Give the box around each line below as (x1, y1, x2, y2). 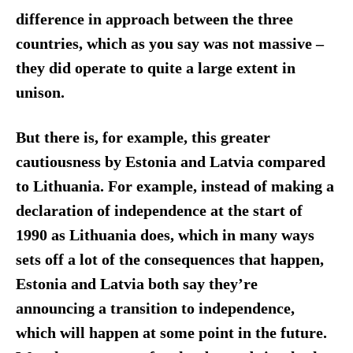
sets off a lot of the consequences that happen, (15, 251, 324, 268)
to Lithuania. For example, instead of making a (15, 177, 334, 195)
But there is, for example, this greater (15, 128, 270, 146)
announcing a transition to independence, (15, 299, 295, 317)
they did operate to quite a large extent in (15, 60, 295, 77)
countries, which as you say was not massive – (15, 35, 324, 53)
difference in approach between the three (15, 11, 293, 28)
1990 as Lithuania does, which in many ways (15, 226, 314, 243)
